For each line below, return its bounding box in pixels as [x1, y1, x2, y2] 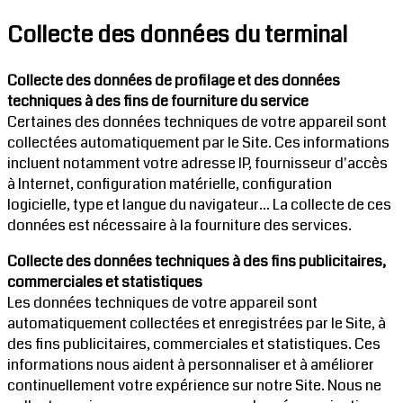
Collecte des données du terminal [7, 18, 347, 51]
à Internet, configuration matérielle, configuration [7, 173, 332, 194]
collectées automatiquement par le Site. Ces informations [7, 131, 390, 153]
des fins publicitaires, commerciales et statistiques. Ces [7, 333, 381, 354]
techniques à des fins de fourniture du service [7, 90, 309, 112]
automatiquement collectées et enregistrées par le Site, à [7, 312, 386, 334]
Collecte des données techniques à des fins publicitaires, [7, 250, 386, 272]
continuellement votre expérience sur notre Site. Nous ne [7, 374, 381, 396]
